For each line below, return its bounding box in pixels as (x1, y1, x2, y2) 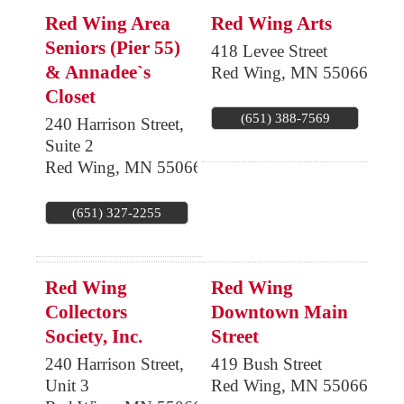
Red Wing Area (45, 13, 170, 35)
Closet (45, 86, 96, 108)
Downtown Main (211, 300, 348, 323)
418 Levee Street (211, 41, 327, 61)
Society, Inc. (45, 325, 142, 347)
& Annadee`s (45, 61, 151, 84)
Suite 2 (45, 136, 94, 156)
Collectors (45, 300, 127, 323)
